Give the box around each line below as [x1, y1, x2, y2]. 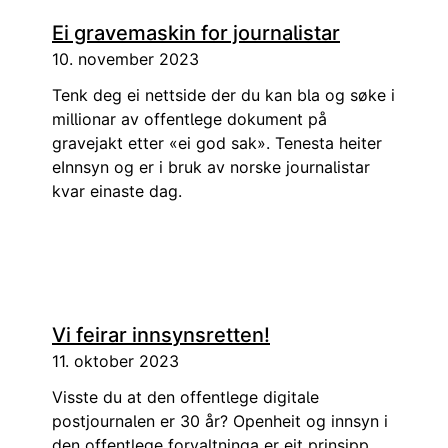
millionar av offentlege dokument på [52, 109, 327, 129]
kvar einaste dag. [52, 181, 182, 201]
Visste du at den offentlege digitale [52, 387, 319, 407]
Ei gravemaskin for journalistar [52, 21, 340, 45]
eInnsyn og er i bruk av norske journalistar [52, 157, 370, 177]
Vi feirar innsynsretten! [52, 323, 270, 347]
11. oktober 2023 [52, 351, 179, 371]
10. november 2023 [52, 49, 199, 69]
